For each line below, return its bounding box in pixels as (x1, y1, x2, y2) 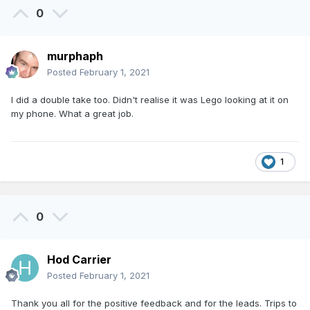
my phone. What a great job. (11, 108, 134, 120)
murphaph (47, 49, 103, 64)
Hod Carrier (47, 253, 111, 267)
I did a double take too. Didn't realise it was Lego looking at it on (11, 94, 289, 106)
